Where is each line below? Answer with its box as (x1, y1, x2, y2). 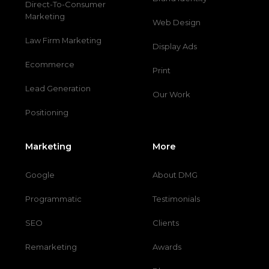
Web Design (153, 17, 201, 28)
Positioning (25, 107, 68, 118)
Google (25, 170, 55, 180)
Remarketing (25, 242, 77, 252)
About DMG (153, 170, 198, 180)
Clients (153, 218, 179, 228)
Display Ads (153, 41, 197, 52)
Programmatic (25, 194, 82, 204)
